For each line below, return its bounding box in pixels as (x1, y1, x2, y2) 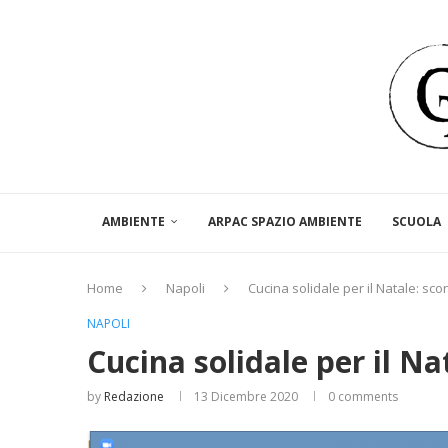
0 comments (328, 388, 398, 406)
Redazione (104, 388, 164, 406)
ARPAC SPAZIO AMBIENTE (208, 213, 362, 231)
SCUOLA (392, 213, 441, 231)
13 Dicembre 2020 (194, 388, 298, 406)
